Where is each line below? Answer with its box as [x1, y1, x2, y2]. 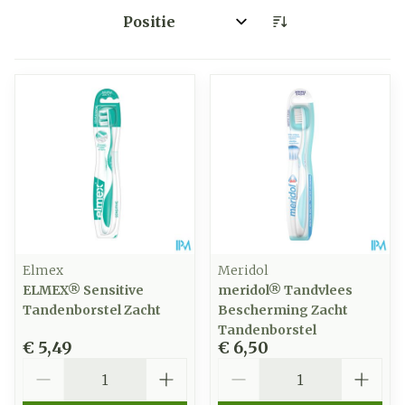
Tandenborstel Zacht [23, 302, 161, 318]
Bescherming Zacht [218, 302, 348, 318]
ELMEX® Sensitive [23, 282, 144, 298]
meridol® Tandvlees [218, 282, 353, 298]
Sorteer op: [114, 20, 197, 39]
